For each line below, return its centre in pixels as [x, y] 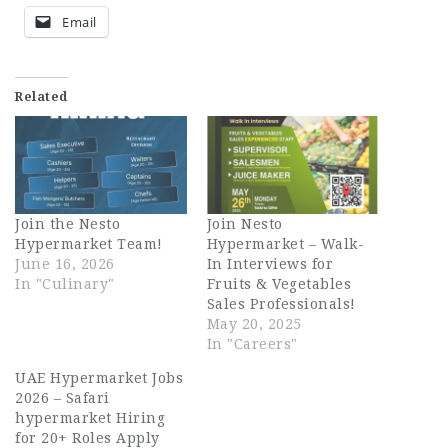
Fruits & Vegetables [278, 283]
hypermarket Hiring [90, 417]
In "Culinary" [65, 283]
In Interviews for [269, 263]
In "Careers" [252, 343]
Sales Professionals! [281, 303]
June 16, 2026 [65, 263]
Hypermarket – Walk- [285, 243]
